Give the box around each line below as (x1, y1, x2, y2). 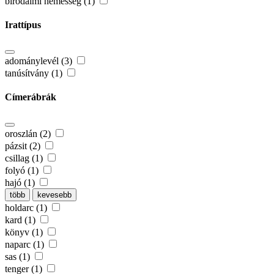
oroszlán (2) (5, 128, 53, 139)
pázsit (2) (5, 140, 43, 151)
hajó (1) (5, 177, 37, 188)
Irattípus (5, 19, 41, 30)
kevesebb (37, 190, 72, 199)
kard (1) (5, 214, 38, 225)
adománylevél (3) (5, 56, 75, 67)
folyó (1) (5, 165, 41, 176)
